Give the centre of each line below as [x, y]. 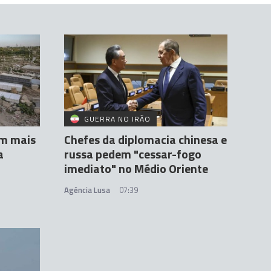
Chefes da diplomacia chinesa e [145, 140]
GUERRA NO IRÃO [117, 119]
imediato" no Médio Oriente [136, 169]
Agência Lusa [87, 190]
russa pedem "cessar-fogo [133, 154]
